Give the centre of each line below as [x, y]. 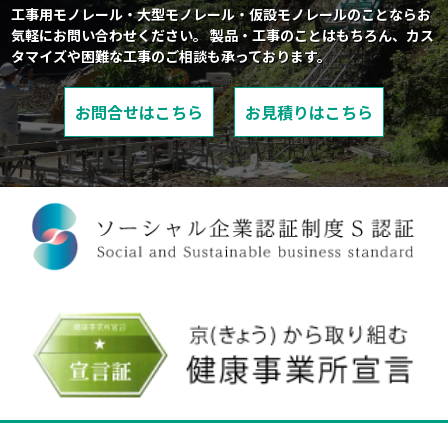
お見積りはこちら [309, 111]
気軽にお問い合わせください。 [109, 34]
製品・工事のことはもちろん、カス [321, 34]
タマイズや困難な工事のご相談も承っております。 [171, 55]
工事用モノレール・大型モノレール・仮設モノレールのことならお [221, 13]
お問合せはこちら [139, 111]
